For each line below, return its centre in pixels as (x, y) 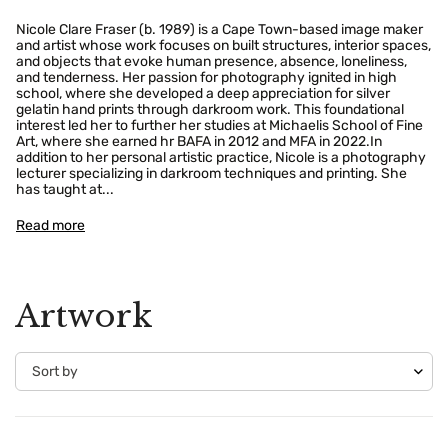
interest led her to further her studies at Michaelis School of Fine (219, 125)
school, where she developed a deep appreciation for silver (203, 93)
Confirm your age (224, 357)
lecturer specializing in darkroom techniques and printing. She (211, 173)
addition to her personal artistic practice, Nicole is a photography (221, 157)
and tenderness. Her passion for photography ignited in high (206, 77)
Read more (50, 225)
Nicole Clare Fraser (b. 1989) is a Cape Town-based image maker (219, 29)
